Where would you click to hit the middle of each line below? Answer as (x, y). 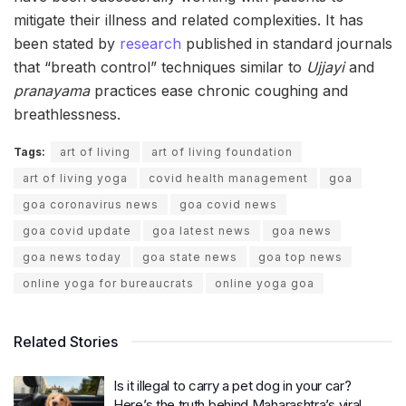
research (150, 44)
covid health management (228, 179)
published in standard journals (287, 44)
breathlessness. (67, 115)
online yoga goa (265, 284)
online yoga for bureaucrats (108, 284)
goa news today (72, 257)
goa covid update (77, 231)
